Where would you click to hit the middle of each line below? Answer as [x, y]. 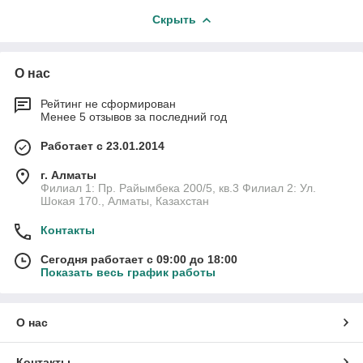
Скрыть [174, 19]
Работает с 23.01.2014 [102, 145]
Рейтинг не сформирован [108, 103]
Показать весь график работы [128, 272]
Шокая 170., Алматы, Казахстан [125, 201]
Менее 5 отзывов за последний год [134, 116]
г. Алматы [68, 175]
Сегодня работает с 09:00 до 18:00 [139, 259]
